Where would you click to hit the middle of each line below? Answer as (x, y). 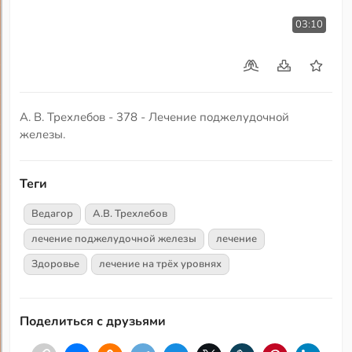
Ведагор (53, 213)
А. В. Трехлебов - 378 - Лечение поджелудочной (155, 117)
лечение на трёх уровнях (161, 264)
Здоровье (56, 264)
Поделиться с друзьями (93, 321)
